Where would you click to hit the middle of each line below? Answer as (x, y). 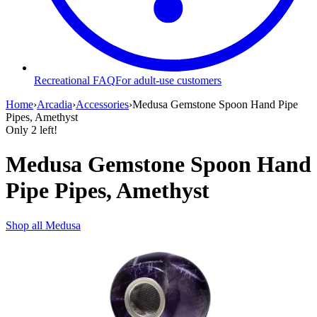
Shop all (25, 225)
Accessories (102, 104)
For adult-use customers (168, 80)
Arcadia (54, 104)
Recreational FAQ (75, 80)
